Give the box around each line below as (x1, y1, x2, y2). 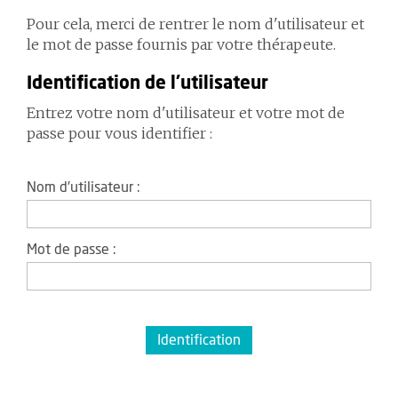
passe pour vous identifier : (27, 124, 212, 142)
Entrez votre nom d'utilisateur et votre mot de (27, 104, 345, 122)
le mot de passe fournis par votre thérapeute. (27, 36, 336, 53)
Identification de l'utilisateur (27, 75, 268, 92)
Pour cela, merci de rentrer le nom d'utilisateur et (27, 15, 364, 33)
